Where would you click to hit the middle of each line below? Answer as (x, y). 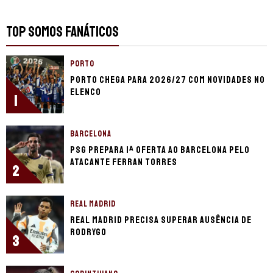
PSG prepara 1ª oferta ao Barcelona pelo (160, 150)
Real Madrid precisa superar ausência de (161, 220)
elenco (86, 92)
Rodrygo (88, 232)
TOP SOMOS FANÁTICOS (62, 32)
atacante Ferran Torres (124, 162)
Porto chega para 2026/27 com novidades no (168, 80)
